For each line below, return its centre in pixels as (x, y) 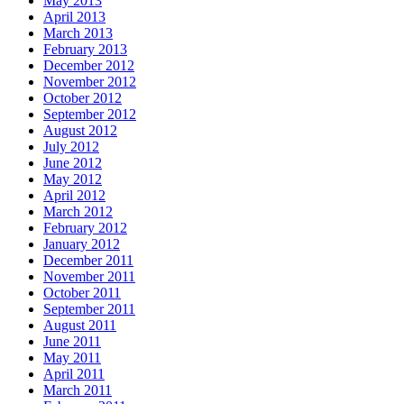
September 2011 (89, 309)
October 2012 (83, 98)
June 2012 (73, 163)
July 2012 (71, 147)
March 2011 (78, 390)
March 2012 (78, 212)
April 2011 (74, 374)
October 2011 (82, 293)
